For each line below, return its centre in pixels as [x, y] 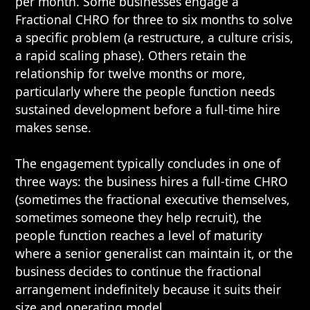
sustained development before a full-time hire [148, 109]
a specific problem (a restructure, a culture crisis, [155, 37]
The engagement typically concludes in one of [148, 163]
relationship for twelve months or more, [131, 73]
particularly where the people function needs [145, 91]
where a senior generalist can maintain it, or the [154, 253]
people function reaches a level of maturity [139, 235]
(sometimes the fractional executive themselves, [153, 199]
